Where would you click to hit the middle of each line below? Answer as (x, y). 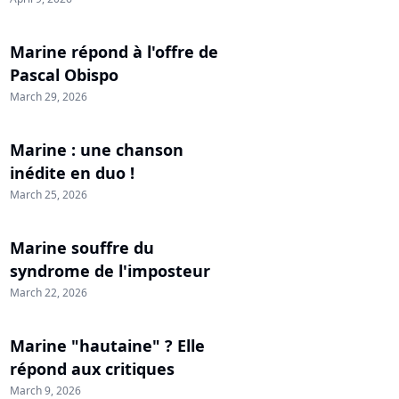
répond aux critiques (92, 368)
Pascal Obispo (64, 74)
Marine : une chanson (97, 149)
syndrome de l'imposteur (110, 270)
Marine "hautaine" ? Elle (107, 345)
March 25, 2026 (49, 194)
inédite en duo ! (72, 172)
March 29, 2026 (49, 96)
